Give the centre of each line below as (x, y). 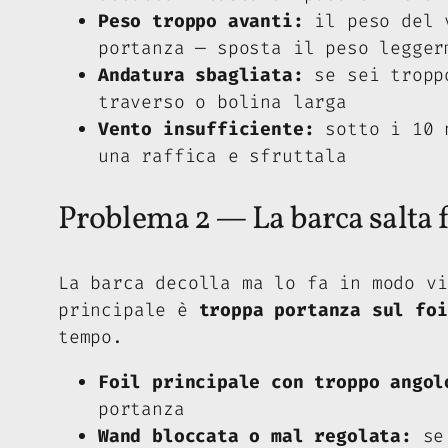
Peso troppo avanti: (201, 20)
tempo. (90, 336)
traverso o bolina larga (222, 101)
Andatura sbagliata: (201, 74)
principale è (128, 309)
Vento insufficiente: (206, 128)
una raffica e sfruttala (222, 155)
